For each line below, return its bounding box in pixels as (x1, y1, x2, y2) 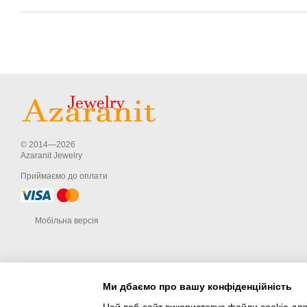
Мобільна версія (33, 216, 99, 225)
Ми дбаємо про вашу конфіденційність (103, 280, 292, 292)
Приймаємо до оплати (21, 171, 108, 181)
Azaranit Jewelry (21, 151, 82, 160)
